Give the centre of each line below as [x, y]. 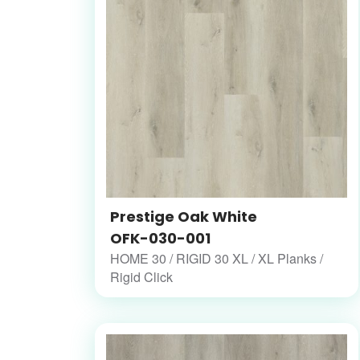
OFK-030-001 [160, 238]
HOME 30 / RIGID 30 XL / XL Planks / [217, 258]
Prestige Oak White [184, 216]
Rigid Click [141, 276]
